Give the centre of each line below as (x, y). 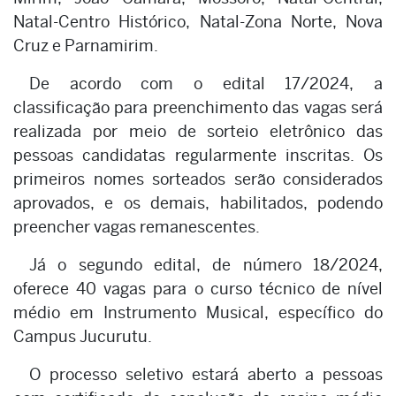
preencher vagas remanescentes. (137, 227)
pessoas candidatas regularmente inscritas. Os (198, 156)
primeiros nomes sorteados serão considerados (198, 179)
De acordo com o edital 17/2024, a (206, 84)
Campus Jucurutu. (83, 337)
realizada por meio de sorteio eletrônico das (198, 132)
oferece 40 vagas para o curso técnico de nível (198, 289)
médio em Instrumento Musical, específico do (198, 313)
